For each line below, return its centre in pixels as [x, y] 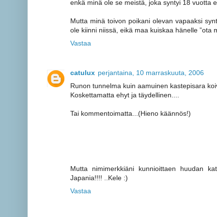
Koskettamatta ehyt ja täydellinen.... [125, 95]
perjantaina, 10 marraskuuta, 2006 [151, 72]
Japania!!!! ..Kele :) [99, 178]
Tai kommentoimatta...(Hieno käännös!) [131, 113]
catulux [83, 72]
